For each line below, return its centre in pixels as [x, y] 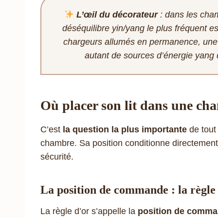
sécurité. [57, 156]
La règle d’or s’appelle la [89, 211]
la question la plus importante [125, 129]
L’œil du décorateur [117, 14]
